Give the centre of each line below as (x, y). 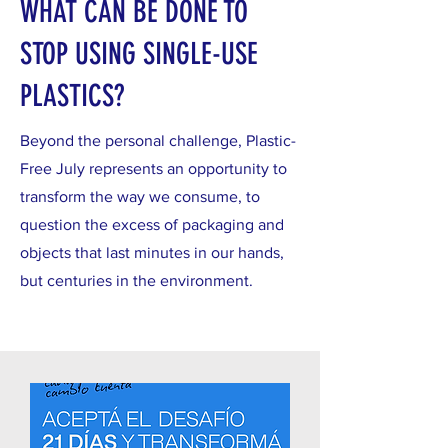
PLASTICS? (72, 96)
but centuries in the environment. (136, 280)
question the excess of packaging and (152, 224)
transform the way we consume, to (140, 196)
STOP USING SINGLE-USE (139, 54)
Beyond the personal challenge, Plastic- (158, 140)
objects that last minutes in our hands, (152, 252)
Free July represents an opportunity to (153, 168)
